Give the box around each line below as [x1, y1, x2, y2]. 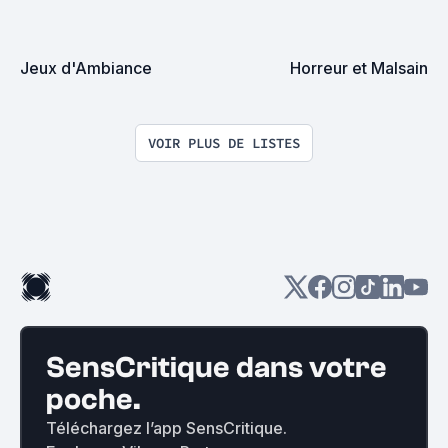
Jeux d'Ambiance [20, 58, 152, 78]
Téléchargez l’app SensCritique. [46, 418, 287, 438]
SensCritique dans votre [46, 350, 387, 385]
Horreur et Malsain [290, 58, 428, 78]
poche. [46, 382, 141, 417]
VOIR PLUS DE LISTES [148, 134, 300, 152]
